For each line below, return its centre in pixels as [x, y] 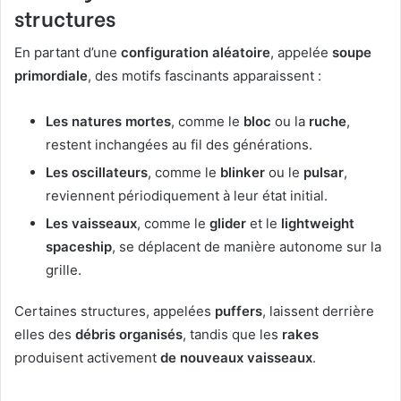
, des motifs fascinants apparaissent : [205, 76]
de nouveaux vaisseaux [236, 358]
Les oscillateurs [97, 173]
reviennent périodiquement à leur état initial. [187, 196]
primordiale [51, 76]
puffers [239, 311]
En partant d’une [68, 53]
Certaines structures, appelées [115, 311]
